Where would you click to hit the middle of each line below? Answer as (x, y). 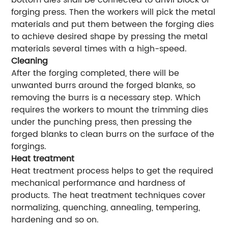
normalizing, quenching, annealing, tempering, (106, 208)
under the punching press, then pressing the (102, 122)
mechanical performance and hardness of (98, 183)
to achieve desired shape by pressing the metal (110, 37)
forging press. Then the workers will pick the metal (113, 12)
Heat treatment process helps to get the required (112, 171)
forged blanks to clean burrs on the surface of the (113, 135)
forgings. (29, 147)
